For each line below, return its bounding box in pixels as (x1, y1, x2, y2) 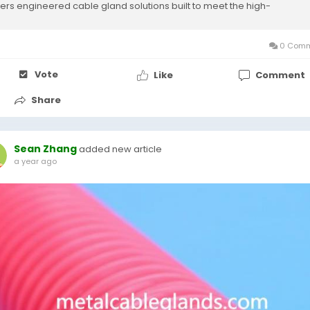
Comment (255, 68, 305, 82)
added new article (79, 143, 162, 156)
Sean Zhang (14, 142, 77, 156)
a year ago (14, 156, 57, 167)
